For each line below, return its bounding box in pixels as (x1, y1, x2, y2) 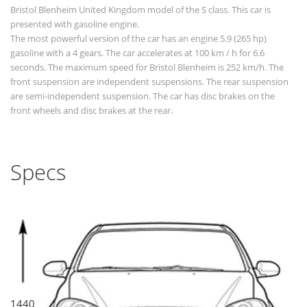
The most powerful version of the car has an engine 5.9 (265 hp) (10, 32, 267, 45)
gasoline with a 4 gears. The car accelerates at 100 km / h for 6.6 (10, 47, 265, 60)
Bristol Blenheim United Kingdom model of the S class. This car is (10, 3, 271, 16)
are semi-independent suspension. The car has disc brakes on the (10, 90, 275, 103)
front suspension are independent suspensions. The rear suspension (10, 75, 288, 88)
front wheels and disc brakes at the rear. (10, 104, 173, 117)
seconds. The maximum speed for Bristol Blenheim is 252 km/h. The (10, 61, 284, 74)
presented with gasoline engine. (10, 18, 139, 31)
